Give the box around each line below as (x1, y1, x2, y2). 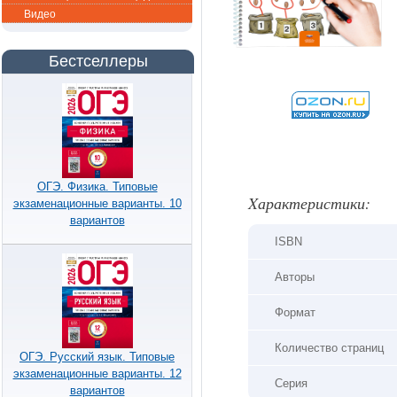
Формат (275, 306, 315, 319)
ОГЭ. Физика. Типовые (36, 179, 158, 193)
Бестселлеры (48, 52, 148, 70)
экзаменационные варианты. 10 (12, 196, 182, 210)
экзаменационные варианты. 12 (12, 366, 182, 380)
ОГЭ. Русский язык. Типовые (19, 349, 175, 363)
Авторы (275, 270, 315, 284)
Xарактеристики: (248, 192, 370, 214)
